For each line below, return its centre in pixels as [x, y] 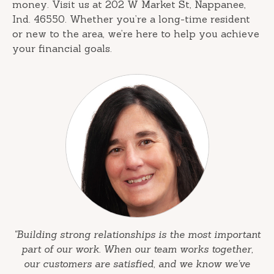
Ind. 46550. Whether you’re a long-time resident [131, 19]
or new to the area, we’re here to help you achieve [136, 34]
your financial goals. [62, 49]
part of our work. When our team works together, [137, 249]
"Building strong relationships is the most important [137, 235]
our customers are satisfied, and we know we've [137, 264]
